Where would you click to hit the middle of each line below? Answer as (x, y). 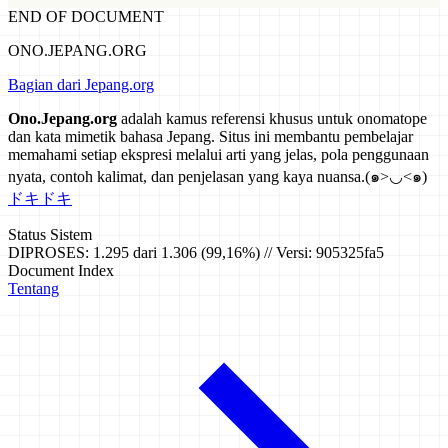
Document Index (61, 271)
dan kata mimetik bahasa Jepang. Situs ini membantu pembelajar (210, 137)
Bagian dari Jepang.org (81, 85)
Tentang (33, 289)
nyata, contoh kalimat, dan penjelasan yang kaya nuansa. (186, 177)
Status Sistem (50, 235)
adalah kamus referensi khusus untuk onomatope (272, 119)
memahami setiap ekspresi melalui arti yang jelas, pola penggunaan (218, 155)
